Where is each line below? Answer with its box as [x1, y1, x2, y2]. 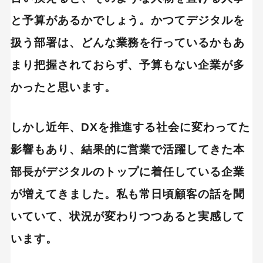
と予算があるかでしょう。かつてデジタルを [10, 14, 245, 27]
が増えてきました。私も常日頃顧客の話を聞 [10, 188, 245, 201]
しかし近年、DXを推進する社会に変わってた [10, 121, 250, 134]
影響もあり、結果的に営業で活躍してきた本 [10, 143, 245, 156]
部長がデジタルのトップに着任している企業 [10, 166, 245, 178]
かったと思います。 [10, 81, 116, 94]
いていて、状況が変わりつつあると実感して [10, 210, 245, 223]
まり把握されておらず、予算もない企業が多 [10, 59, 245, 72]
